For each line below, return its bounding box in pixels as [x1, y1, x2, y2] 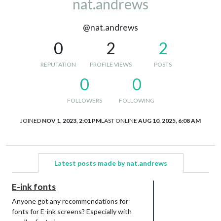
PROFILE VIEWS [89, 60, 132, 68]
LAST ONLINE [101, 116, 137, 124]
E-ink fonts [12, 181, 56, 192]
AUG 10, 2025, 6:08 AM [138, 116, 201, 124]
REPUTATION [40, 60, 76, 68]
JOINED [20, 116, 41, 124]
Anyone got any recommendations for [12, 196, 128, 205]
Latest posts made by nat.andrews [54, 158, 167, 167]
